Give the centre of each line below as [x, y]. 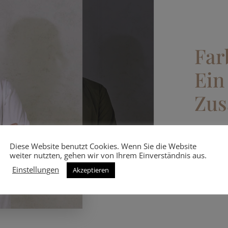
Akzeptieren [91, 170]
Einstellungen [36, 169]
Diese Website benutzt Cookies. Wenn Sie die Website [103, 146]
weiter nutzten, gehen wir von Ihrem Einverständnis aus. [108, 155]
